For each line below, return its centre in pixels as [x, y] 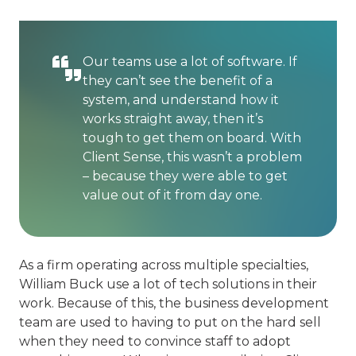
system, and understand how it [181, 100]
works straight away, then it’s [173, 119]
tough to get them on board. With [192, 138]
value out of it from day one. [172, 195]
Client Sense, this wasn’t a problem [192, 157]
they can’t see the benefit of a [178, 81]
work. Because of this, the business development [174, 303]
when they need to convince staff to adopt [155, 341]
